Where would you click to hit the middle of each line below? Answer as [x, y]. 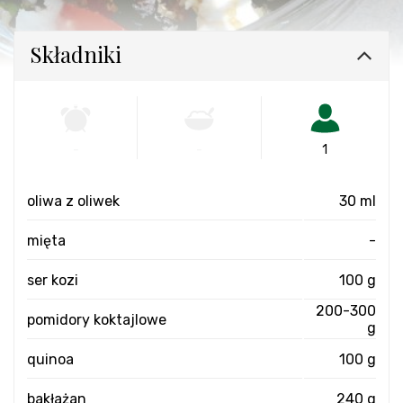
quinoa [50, 359]
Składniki [76, 54]
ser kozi [53, 280]
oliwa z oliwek [73, 201]
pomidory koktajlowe [97, 319]
